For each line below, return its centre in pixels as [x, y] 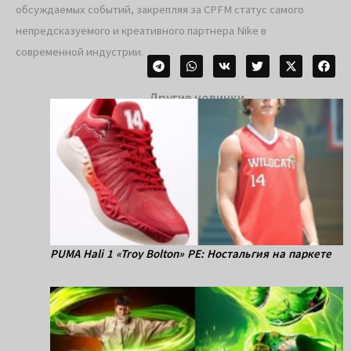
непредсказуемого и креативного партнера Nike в [141, 30]
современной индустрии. [80, 51]
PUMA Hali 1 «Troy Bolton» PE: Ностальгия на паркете [191, 254]
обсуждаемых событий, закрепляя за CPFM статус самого [160, 9]
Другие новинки [197, 98]
